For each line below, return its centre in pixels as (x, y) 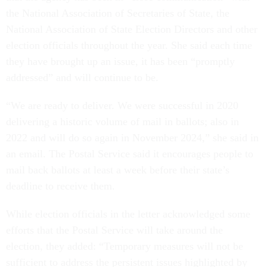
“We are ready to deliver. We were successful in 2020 (122, 106)
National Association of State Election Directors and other (132, 30)
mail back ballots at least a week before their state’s (118, 170)
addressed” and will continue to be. (82, 78)
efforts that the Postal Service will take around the (114, 230)
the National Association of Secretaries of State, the (118, 13)
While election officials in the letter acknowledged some (128, 214)
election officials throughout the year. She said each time (129, 46)
